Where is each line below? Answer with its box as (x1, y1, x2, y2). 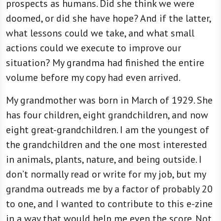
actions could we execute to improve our (6, 41, 181, 55)
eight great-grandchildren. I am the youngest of (6, 123, 209, 137)
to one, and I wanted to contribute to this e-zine (6, 197, 213, 211)
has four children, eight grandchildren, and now (6, 109, 208, 122)
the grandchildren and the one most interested (6, 138, 207, 151)
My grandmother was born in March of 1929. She (6, 94, 213, 107)
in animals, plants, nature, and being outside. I (6, 153, 202, 166)
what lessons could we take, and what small (6, 27, 194, 40)
